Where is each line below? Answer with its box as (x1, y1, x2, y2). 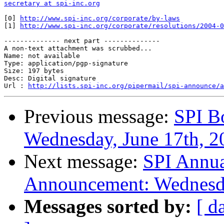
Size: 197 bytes (4, 67, 64, 75)
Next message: (24, 150, 143, 172)
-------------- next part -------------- (4, 37, 160, 45)
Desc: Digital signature (4, 74, 96, 82)
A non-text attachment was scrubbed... (4, 44, 152, 52)
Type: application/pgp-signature (4, 59, 128, 67)
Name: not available (4, 52, 80, 60)
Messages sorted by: (24, 195, 191, 217)
